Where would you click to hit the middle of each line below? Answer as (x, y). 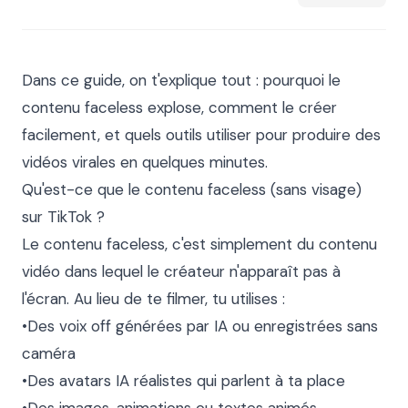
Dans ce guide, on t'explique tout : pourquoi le (181, 80)
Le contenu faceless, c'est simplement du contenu (199, 244)
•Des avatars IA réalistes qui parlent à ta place (184, 381)
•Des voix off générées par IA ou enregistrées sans (200, 326)
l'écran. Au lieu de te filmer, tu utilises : (153, 299)
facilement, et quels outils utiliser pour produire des (201, 135)
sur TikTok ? (63, 217)
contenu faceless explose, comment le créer (179, 107)
